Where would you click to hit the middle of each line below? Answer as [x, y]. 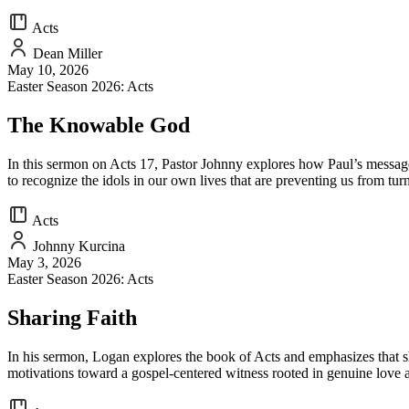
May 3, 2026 [44, 262]
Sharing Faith [72, 317]
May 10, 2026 [48, 70]
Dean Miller [66, 54]
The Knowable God [99, 125]
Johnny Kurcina [77, 246]
